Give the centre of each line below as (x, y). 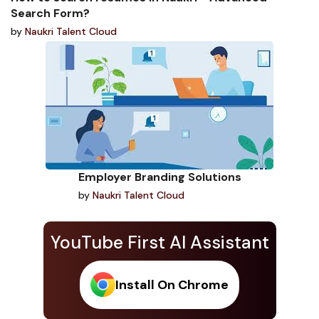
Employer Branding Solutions (159, 177)
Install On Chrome (172, 284)
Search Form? (50, 13)
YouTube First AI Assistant (159, 242)
